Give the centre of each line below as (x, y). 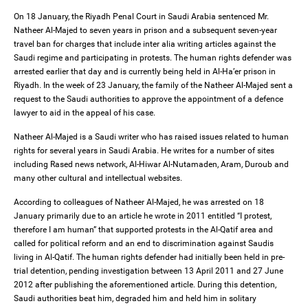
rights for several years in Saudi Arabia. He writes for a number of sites (144, 151)
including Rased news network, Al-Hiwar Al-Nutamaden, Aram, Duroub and (151, 165)
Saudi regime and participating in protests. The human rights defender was (153, 58)
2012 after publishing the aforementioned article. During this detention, (145, 285)
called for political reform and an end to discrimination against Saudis (144, 244)
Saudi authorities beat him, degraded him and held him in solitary (135, 299)
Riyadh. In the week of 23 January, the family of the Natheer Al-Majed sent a (153, 86)
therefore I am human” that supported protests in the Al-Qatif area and (143, 230)
